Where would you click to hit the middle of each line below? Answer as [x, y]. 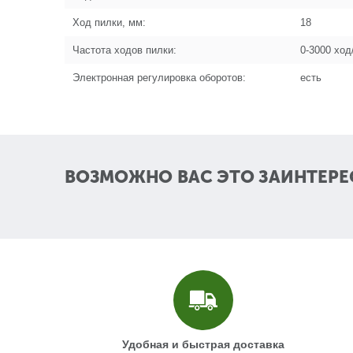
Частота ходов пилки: [124, 50]
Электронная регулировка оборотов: [159, 78]
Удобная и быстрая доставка [203, 344]
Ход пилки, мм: [109, 22]
